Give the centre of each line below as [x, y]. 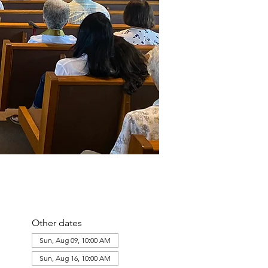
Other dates [57, 223]
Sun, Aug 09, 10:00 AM [75, 240]
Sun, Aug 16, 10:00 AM [75, 258]
